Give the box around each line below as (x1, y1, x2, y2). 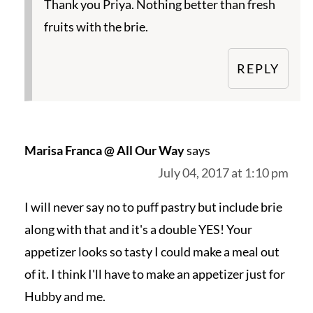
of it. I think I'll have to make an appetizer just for (24, 266, 285, 282)
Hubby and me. (24, 289, 105, 305)
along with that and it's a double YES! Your (24, 221, 252, 238)
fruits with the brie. (43, 19, 148, 35)
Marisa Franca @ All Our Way (24, 143, 184, 159)
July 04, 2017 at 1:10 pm (158, 165, 289, 181)
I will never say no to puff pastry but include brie (24, 199, 282, 215)
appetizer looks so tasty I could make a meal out (24, 244, 279, 260)
